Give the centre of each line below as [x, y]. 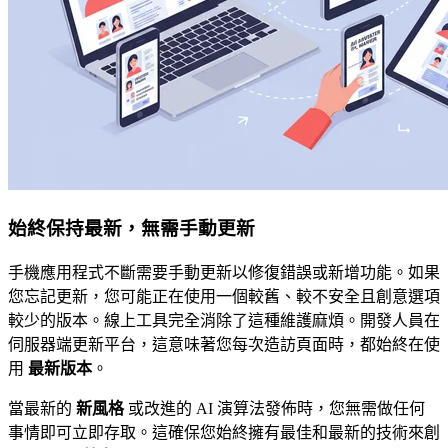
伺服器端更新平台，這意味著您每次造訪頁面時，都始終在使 [224, 344]
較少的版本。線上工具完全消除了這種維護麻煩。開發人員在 [224, 320]
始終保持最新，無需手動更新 [131, 228]
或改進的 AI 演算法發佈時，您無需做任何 [274, 408]
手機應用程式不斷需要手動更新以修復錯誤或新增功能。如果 [224, 272]
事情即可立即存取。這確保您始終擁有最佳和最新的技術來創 [224, 432]
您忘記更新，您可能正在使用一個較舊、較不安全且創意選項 [224, 296]
